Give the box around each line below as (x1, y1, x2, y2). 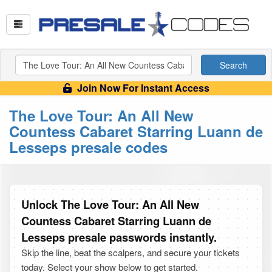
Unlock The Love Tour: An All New (21, 196, 199, 212)
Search (220, 59, 247, 71)
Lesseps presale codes (9, 137, 168, 157)
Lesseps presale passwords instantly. (21, 229, 217, 245)
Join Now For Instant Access (74, 81, 209, 95)
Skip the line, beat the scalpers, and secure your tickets (21, 246, 240, 259)
